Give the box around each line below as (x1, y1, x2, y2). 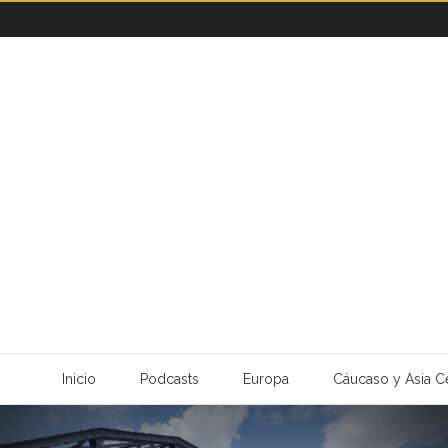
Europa (242, 371, 289, 387)
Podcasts (139, 371, 199, 387)
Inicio (61, 371, 96, 387)
